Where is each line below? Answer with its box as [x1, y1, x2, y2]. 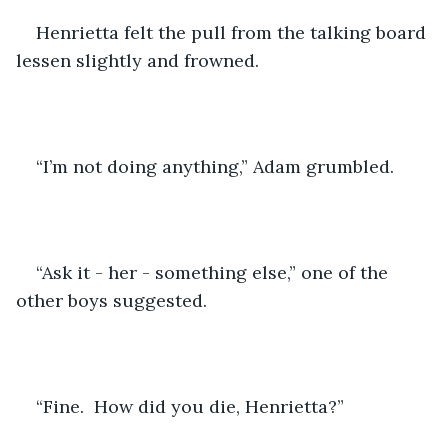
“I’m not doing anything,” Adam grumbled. [36, 154, 394, 178]
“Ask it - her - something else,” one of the [36, 260, 393, 284]
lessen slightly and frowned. [16, 48, 259, 72]
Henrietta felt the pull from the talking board [36, 20, 431, 44]
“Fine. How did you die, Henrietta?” [36, 394, 344, 418]
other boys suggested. [16, 288, 207, 312]
